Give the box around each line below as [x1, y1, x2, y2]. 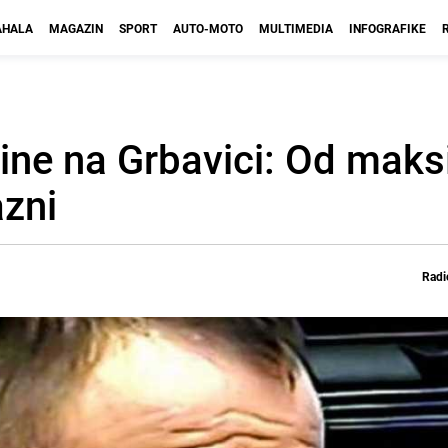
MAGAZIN [49, 20, 103, 36]
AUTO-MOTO [173, 20, 243, 36]
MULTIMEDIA [259, 20, 333, 36]
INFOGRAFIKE [349, 20, 426, 36]
